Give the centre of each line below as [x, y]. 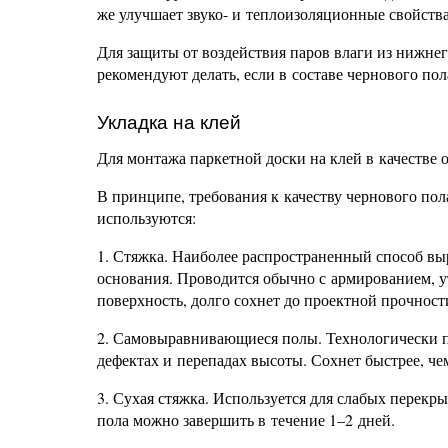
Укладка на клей [169, 122]
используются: [146, 217]
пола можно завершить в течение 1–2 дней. [246, 419]
